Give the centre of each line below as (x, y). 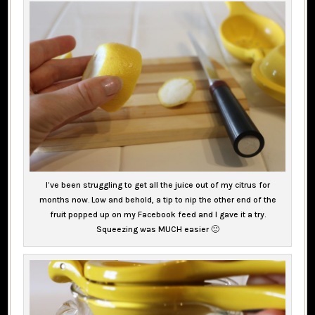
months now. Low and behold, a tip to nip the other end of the (157, 199)
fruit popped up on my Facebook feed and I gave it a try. (157, 214)
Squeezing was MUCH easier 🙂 (157, 229)
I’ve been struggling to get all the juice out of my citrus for (157, 185)
